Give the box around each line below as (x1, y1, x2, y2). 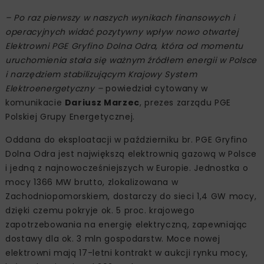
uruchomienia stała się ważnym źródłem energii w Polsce (5, 54, 258, 66)
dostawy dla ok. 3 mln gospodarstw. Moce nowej (5, 232, 220, 245)
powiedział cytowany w (103, 82, 208, 94)
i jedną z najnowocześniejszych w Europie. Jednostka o (5, 161, 249, 174)
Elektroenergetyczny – (5, 82, 103, 94)
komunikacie (5, 96, 65, 108)
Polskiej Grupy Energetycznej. (5, 110, 135, 123)
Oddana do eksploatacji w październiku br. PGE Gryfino (5, 133, 248, 146)
